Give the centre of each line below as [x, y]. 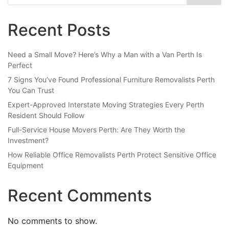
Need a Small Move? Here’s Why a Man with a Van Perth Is [105, 55]
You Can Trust [31, 90]
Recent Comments [80, 196]
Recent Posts [59, 30]
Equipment [26, 166]
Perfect [20, 65]
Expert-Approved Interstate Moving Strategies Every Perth [106, 105]
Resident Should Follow [46, 116]
